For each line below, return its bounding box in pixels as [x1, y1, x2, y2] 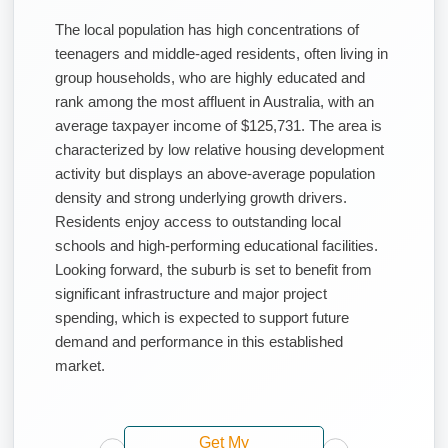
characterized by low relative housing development [55, 140, 384, 158]
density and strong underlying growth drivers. [55, 188, 347, 206]
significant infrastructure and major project [55, 284, 327, 302]
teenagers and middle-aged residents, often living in [55, 44, 388, 62]
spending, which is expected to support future [55, 308, 349, 326]
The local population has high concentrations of [55, 20, 359, 38]
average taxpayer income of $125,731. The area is [55, 116, 382, 134]
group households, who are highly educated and [55, 68, 365, 86]
